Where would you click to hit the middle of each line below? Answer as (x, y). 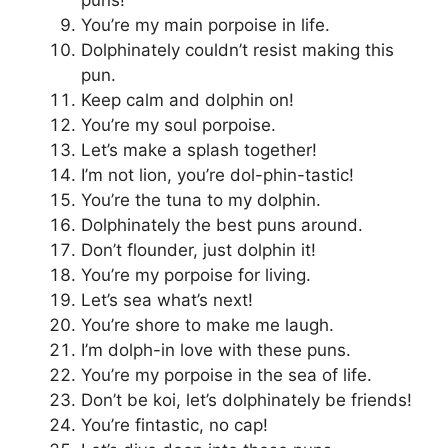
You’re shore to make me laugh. (207, 324)
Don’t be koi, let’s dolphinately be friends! (246, 399)
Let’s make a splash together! (199, 149)
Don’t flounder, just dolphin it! (198, 249)
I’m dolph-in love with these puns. (216, 349)
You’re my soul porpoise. (178, 124)
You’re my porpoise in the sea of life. (226, 374)
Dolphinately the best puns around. (222, 224)
